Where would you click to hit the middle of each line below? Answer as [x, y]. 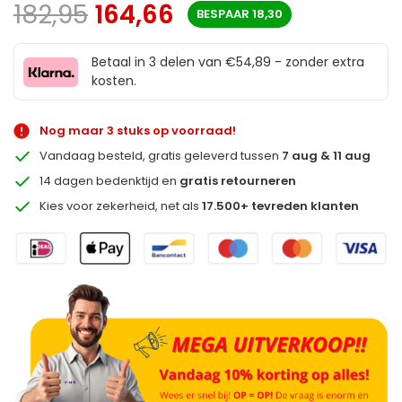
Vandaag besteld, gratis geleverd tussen [161, 156]
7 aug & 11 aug [327, 156]
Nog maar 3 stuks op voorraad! [138, 131]
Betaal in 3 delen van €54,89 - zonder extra [227, 62]
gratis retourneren [238, 181]
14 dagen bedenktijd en [110, 181]
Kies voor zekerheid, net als [121, 206]
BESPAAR [224, 13]
